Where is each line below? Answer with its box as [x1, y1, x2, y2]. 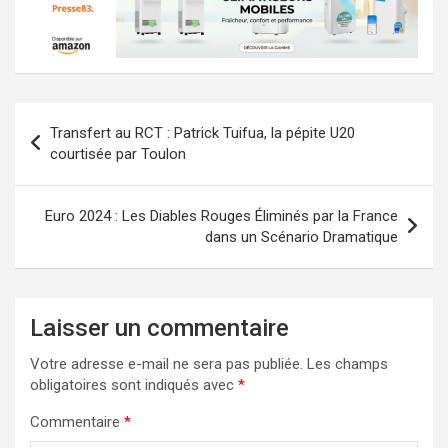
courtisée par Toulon [50, 145, 186, 164]
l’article [14, 167, 101, 197]
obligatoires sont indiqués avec [30, 376, 238, 395]
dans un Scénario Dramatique [205, 228, 398, 247]
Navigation [14, 103, 136, 133]
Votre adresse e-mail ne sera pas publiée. [30, 355, 303, 374]
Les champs [307, 355, 388, 374]
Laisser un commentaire [30, 314, 289, 343]
